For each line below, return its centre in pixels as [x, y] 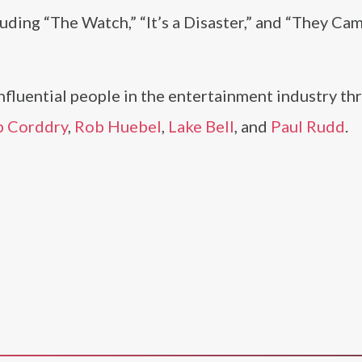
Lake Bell [201, 126]
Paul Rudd [308, 126]
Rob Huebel [118, 126]
